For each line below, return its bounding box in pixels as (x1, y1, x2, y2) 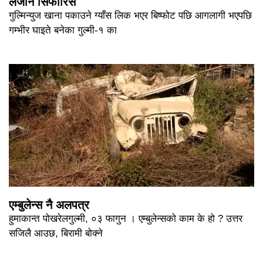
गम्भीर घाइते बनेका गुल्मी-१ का (9, 24, 117, 36)
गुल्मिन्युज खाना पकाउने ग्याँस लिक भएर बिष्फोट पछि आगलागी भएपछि (9, 9, 252, 21)
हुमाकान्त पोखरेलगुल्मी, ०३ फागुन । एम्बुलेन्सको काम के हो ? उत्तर (9, 213, 242, 224)
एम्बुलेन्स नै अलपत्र (9, 198, 89, 211)
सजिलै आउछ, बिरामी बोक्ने (9, 227, 103, 239)
